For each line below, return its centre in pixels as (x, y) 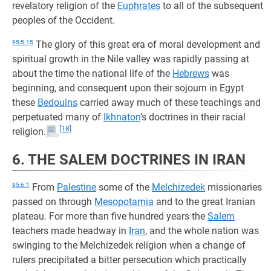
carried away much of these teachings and (169, 103)
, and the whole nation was (202, 231)
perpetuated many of (58, 117)
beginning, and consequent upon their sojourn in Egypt (128, 88)
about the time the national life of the (92, 73)
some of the (124, 187)
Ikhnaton (122, 117)
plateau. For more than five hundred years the (110, 216)
